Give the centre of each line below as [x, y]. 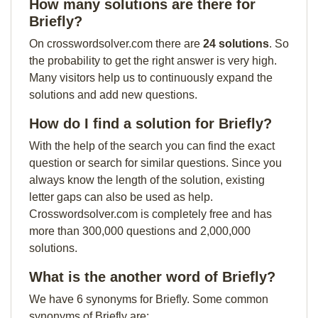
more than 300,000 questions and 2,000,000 [140, 231]
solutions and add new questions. [113, 95]
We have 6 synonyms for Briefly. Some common [149, 299]
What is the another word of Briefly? [152, 277]
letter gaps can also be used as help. [121, 197]
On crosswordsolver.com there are [116, 44]
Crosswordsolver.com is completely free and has [150, 214]
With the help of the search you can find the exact [152, 146]
